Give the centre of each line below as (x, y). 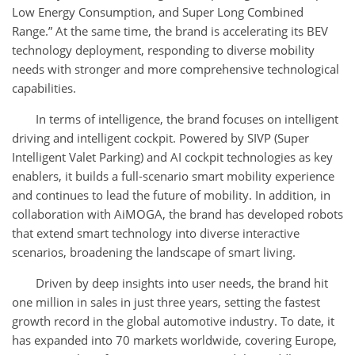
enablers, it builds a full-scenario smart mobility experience (173, 176)
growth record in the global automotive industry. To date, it (173, 321)
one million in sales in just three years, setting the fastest (166, 302)
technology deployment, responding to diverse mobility (163, 50)
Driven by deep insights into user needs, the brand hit (182, 283)
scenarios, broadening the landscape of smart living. (154, 252)
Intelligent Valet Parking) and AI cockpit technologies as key (172, 157)
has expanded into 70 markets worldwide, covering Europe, (174, 340)
